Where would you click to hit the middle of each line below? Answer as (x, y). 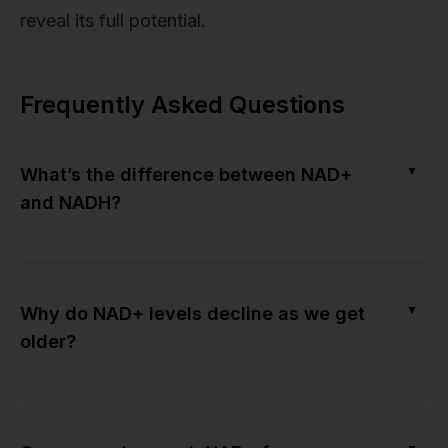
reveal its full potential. (113, 20)
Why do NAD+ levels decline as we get (192, 313)
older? (48, 341)
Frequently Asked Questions (182, 104)
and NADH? (70, 202)
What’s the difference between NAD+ (186, 174)
